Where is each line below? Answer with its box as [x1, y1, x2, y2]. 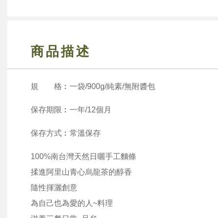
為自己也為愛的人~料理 [31, 199, 113, 207]
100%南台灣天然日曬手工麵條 [31, 152, 136, 161]
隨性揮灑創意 [31, 183, 77, 192]
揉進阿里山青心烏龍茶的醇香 [31, 168, 132, 176]
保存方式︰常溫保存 [31, 129, 101, 137]
